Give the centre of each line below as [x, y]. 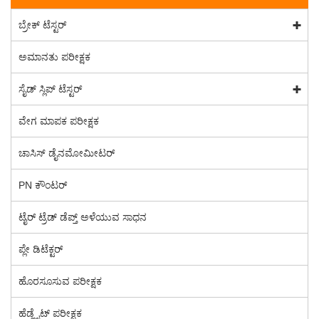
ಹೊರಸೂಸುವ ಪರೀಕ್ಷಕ [60, 282]
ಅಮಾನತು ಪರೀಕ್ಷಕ [54, 57]
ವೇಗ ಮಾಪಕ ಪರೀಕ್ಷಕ [59, 121]
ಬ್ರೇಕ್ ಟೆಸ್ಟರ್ [42, 25]
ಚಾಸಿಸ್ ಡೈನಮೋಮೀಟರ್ [67, 153]
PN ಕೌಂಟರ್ [43, 185]
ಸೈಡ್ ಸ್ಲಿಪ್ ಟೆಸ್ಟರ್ [50, 89]
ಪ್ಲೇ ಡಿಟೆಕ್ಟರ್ [41, 250]
